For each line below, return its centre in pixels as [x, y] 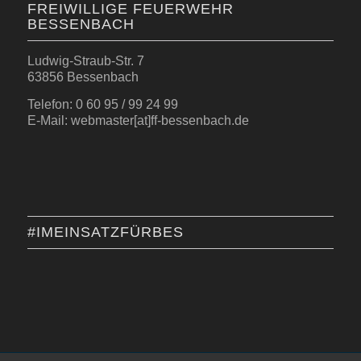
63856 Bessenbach [83, 77]
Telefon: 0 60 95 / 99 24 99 [102, 104]
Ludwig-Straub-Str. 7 [85, 61]
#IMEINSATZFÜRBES [105, 232]
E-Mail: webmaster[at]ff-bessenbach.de [138, 120]
